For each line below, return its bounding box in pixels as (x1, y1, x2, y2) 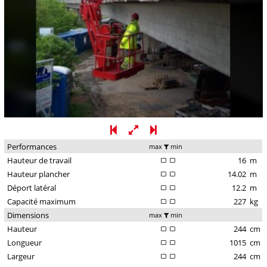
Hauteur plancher (7, 169, 70, 180)
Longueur (7, 237, 42, 249)
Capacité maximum (7, 196, 76, 207)
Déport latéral (7, 182, 56, 194)
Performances (7, 141, 57, 153)
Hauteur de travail (7, 155, 72, 166)
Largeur (7, 251, 35, 262)
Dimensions (7, 210, 49, 221)
